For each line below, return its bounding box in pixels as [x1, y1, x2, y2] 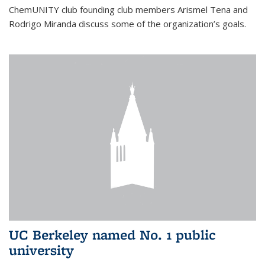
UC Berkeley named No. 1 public [9, 225, 216, 244]
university [9, 241, 74, 260]
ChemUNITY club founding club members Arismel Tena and [9, 3, 248, 15]
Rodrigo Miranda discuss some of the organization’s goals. [9, 17, 246, 30]
